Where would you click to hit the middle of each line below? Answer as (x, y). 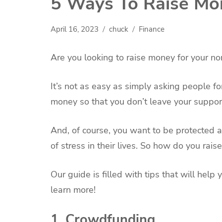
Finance (152, 29)
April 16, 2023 (75, 29)
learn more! (73, 190)
